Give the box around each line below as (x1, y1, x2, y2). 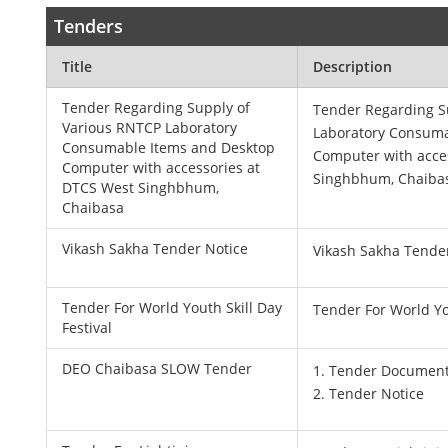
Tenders (54, 14, 124, 38)
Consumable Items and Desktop (62, 138, 276, 157)
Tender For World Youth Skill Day (62, 298, 283, 317)
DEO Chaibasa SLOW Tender (62, 359, 253, 378)
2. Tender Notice (313, 384, 425, 403)
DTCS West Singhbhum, (62, 178, 220, 197)
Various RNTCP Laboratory (62, 118, 238, 137)
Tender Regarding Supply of (62, 98, 251, 117)
